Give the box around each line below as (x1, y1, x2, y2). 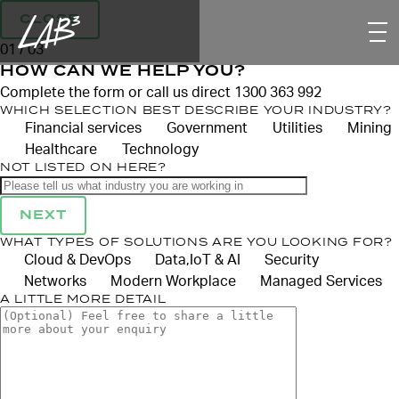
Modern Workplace (110, 274, 236, 289)
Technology (122, 142, 199, 157)
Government (167, 121, 248, 135)
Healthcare (25, 142, 97, 157)
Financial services (25, 121, 142, 135)
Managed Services (260, 274, 382, 289)
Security (265, 253, 319, 267)
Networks (24, 274, 86, 289)
